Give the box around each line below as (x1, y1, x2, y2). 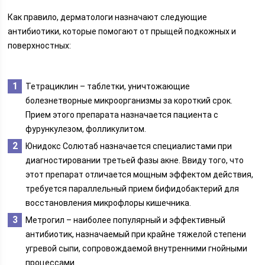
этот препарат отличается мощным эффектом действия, (25, 170, 254, 179)
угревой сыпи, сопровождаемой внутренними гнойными (25, 244, 248, 253)
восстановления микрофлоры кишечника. (25, 198, 192, 208)
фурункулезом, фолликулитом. (25, 124, 147, 134)
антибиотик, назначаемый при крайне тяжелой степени (25, 230, 247, 239)
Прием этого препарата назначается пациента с (25, 110, 219, 119)
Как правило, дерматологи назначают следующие (8, 12, 208, 22)
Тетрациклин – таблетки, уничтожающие (25, 82, 190, 91)
